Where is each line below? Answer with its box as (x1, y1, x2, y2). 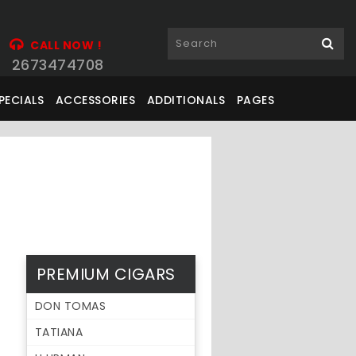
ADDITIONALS (146, 92, 226, 108)
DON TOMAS (34, 298, 106, 314)
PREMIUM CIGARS (36, 263, 176, 285)
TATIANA (34, 324, 83, 340)
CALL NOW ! (30, 37, 103, 53)
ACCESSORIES (55, 92, 136, 108)
